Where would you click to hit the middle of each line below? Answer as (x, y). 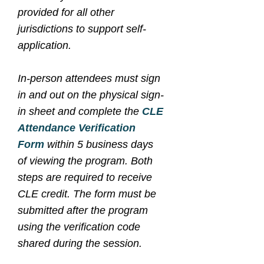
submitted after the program (83, 210)
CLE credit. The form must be (87, 194)
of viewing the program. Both (85, 161)
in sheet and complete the (80, 111)
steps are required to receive (85, 177)
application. (44, 45)
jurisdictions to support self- (82, 29)
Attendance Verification (77, 128)
